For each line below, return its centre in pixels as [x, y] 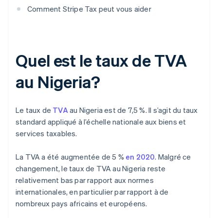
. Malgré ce [173, 157]
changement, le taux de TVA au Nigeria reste [91, 169]
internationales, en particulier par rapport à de [92, 192]
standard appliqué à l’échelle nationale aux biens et [101, 122]
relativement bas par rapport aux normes [85, 180]
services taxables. [46, 134]
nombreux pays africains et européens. [82, 204]
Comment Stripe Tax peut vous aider [89, 9]
